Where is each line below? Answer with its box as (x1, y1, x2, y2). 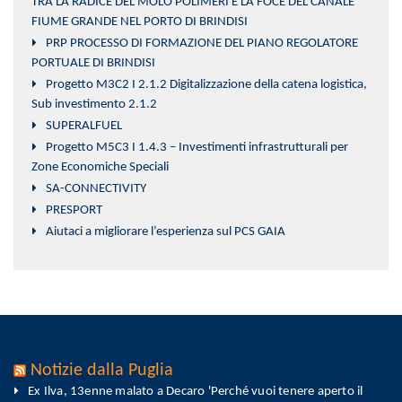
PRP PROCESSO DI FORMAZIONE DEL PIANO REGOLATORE (46, 37, 358, 51)
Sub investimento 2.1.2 (31, 98, 157, 112)
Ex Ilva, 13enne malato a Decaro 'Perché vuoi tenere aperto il (28, 385, 363, 399)
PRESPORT (46, 204, 102, 218)
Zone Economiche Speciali (31, 161, 169, 175)
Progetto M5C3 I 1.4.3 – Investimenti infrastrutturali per (46, 141, 348, 155)
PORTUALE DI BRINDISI (31, 57, 155, 71)
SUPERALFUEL (46, 119, 122, 134)
